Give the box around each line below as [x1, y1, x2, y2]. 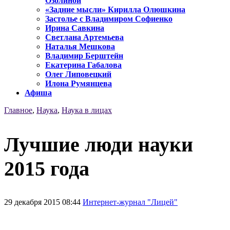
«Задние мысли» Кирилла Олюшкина [45, 5, 185, 14]
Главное [4, 106, 32, 115]
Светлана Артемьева [45, 33, 124, 42]
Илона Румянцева [45, 79, 112, 88]
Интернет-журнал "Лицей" [83, 197, 178, 206]
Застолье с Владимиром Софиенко [45, 14, 172, 24]
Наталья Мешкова [45, 42, 115, 51]
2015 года [4, 157, 89, 180]
